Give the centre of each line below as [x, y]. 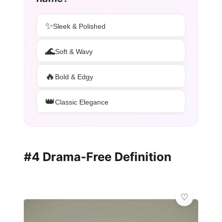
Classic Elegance [82, 102]
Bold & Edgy [74, 77]
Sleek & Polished [79, 26]
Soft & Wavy [74, 51]
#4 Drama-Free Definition [98, 157]
